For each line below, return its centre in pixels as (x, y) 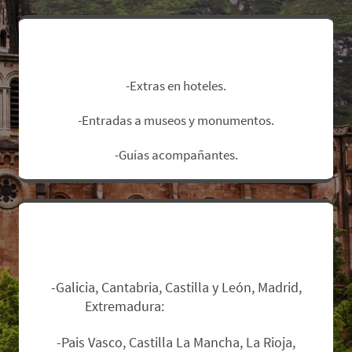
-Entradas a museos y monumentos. (176, 121)
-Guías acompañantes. (176, 155)
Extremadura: (126, 306)
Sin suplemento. (217, 306)
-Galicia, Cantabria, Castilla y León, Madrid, (176, 288)
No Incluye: (176, 47)
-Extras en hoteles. (176, 86)
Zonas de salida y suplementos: (176, 231)
